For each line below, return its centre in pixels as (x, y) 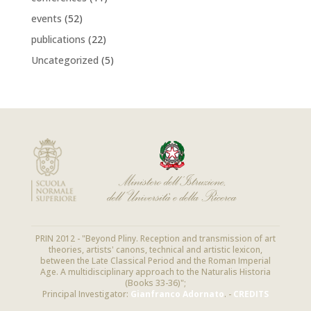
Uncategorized (65, 60)
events (46, 18)
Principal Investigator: (86, 294)
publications (58, 39)
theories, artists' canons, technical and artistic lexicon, (155, 249)
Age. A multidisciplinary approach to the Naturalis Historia (155, 271)
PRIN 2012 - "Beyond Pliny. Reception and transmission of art (155, 238)
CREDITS (251, 294)
